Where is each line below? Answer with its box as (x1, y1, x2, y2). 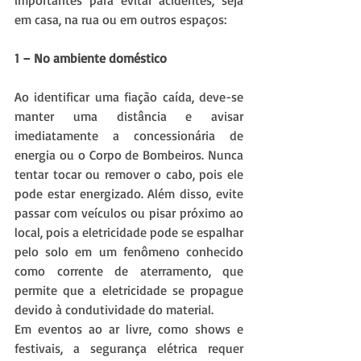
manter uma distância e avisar (15, 108, 243, 125)
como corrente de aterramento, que (15, 263, 243, 280)
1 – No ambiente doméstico (15, 50, 167, 67)
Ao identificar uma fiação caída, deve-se (15, 89, 243, 106)
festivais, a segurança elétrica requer (15, 340, 243, 357)
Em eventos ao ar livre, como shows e (15, 321, 243, 338)
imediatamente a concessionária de (15, 127, 243, 144)
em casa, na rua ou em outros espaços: (15, 11, 226, 28)
